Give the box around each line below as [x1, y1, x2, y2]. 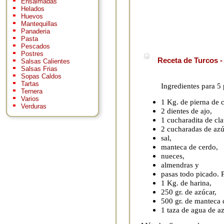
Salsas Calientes [21, 57, 70, 65]
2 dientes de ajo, [161, 106, 212, 115]
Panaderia [21, 27, 50, 35]
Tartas [21, 80, 39, 88]
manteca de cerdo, [161, 142, 218, 151]
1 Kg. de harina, [161, 178, 211, 187]
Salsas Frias [21, 65, 57, 73]
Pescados [21, 42, 50, 50]
